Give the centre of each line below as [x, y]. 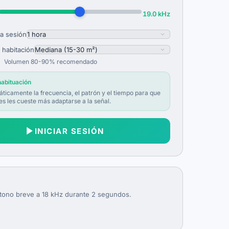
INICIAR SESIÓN [69, 131]
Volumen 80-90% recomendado [51, 62]
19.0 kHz [156, 14]
